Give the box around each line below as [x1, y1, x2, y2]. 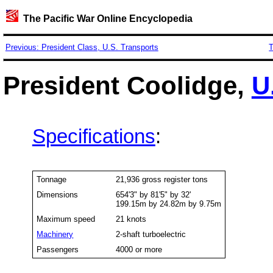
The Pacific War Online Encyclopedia [18, 13, 193, 24]
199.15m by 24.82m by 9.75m [116, 199, 222, 208]
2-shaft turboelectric [116, 229, 186, 239]
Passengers [37, 244, 79, 254]
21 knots [116, 214, 147, 224]
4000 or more [116, 244, 163, 254]
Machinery [37, 229, 74, 239]
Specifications [32, 125, 155, 147]
